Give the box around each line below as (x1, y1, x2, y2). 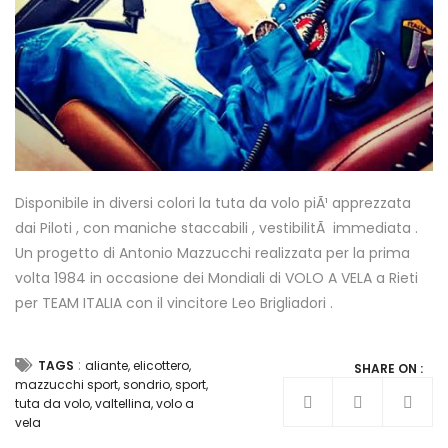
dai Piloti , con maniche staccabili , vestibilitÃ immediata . (15, 218, 418, 238)
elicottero (133, 357, 189, 374)
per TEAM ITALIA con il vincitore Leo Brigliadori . (15, 293, 333, 313)
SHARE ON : (354, 360, 423, 377)
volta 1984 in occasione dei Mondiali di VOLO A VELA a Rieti (15, 268, 418, 288)
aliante (85, 357, 128, 374)
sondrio (123, 376, 170, 393)
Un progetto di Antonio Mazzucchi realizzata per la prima (15, 243, 410, 263)
